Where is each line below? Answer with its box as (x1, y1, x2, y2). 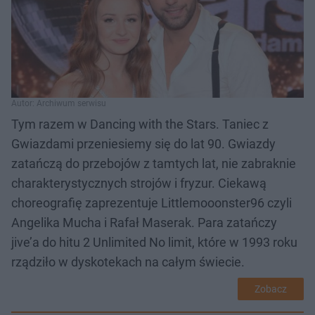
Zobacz (255, 283, 287, 295)
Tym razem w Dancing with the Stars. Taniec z (11, 116, 269, 131)
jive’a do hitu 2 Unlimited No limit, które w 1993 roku (11, 234, 297, 250)
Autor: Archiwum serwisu (11, 98, 106, 108)
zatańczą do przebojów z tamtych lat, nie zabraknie (11, 155, 296, 171)
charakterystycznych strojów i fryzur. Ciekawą (11, 175, 266, 191)
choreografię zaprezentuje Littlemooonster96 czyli (11, 195, 292, 210)
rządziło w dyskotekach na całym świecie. (11, 254, 245, 269)
